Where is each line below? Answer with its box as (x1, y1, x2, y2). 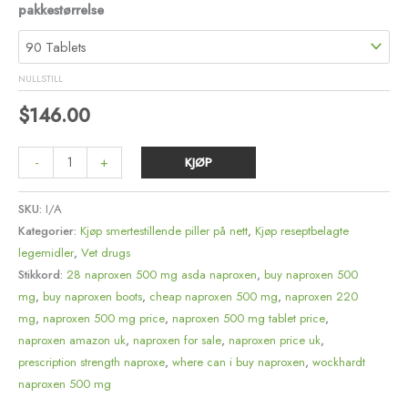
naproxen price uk (229, 331, 321, 349)
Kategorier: (18, 221, 80, 240)
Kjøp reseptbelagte (255, 221, 349, 240)
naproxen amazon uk (18, 331, 126, 349)
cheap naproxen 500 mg (149, 287, 278, 305)
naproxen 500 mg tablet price (172, 309, 325, 327)
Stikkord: (18, 265, 66, 283)
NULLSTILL (18, 72, 63, 87)
